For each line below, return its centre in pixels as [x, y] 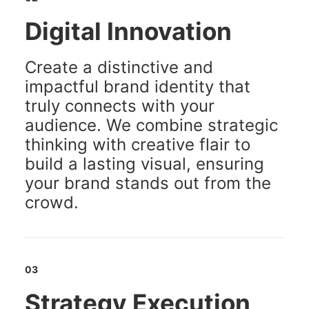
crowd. [52, 202]
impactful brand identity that [138, 87]
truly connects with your [120, 106]
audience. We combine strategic [151, 125]
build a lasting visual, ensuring [144, 164]
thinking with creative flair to [138, 144]
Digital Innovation [128, 31]
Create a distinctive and [119, 67]
